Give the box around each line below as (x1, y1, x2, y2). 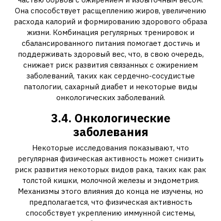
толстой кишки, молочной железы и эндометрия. (22, 176, 199, 185)
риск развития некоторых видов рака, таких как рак (15, 165, 206, 174)
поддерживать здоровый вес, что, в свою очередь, (17, 49, 204, 59)
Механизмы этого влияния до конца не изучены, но (18, 186, 203, 196)
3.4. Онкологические (51, 110, 170, 125)
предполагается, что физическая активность (29, 197, 192, 207)
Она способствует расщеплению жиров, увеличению (15, 6, 206, 15)
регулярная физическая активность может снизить (17, 154, 204, 163)
